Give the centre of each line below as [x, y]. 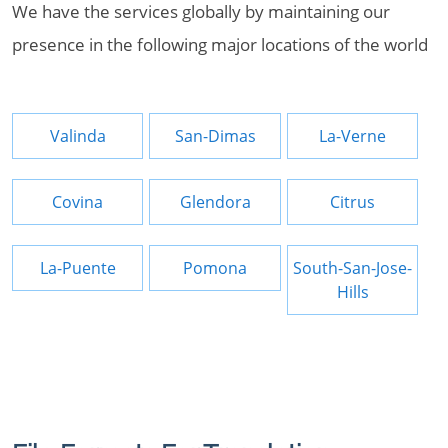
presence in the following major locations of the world [220, 44]
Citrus [353, 202]
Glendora [215, 202]
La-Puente [77, 268]
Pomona [215, 268]
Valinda [77, 136]
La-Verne [353, 136]
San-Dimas [215, 136]
